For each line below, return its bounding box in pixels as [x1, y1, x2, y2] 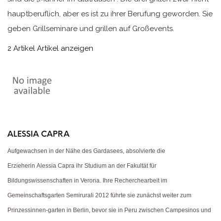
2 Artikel [7, 43, 35, 53]
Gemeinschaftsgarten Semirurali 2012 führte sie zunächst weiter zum [7, 192, 191, 199]
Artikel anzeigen [37, 43, 93, 53]
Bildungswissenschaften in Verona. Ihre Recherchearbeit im [7, 177, 167, 184]
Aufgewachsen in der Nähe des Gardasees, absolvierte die [7, 147, 165, 155]
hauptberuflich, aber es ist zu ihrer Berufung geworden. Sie [7, 9, 213, 18]
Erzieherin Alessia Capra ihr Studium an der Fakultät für [7, 162, 156, 170]
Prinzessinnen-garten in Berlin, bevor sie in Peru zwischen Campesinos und [7, 207, 211, 214]
